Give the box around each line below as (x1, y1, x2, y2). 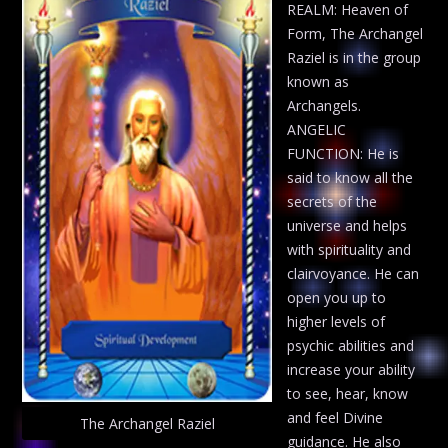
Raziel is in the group (287, 47, 422, 67)
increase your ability (287, 359, 416, 379)
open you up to (287, 287, 387, 307)
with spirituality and (287, 239, 412, 259)
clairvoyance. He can (287, 263, 420, 283)
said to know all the (287, 167, 414, 187)
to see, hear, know (287, 383, 409, 403)
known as (287, 71, 350, 91)
